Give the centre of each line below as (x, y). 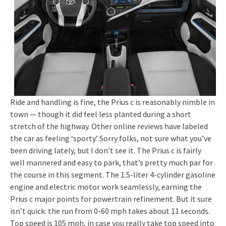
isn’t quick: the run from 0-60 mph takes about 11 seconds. (110, 211)
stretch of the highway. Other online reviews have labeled (109, 126)
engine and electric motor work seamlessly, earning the (106, 186)
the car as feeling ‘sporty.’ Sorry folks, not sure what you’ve (111, 138)
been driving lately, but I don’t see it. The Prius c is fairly (106, 150)
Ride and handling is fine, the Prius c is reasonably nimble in (112, 102)
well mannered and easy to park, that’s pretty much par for (111, 162)
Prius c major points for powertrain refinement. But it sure (111, 199)
